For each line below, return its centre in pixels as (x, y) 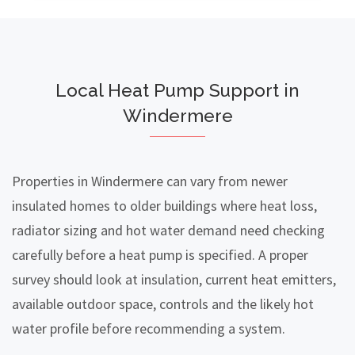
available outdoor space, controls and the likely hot (163, 304)
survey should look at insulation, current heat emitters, (174, 280)
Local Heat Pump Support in (177, 91)
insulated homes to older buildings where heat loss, (164, 206)
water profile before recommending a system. (149, 329)
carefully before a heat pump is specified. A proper (160, 255)
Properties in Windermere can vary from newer (150, 181)
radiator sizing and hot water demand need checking (168, 231)
